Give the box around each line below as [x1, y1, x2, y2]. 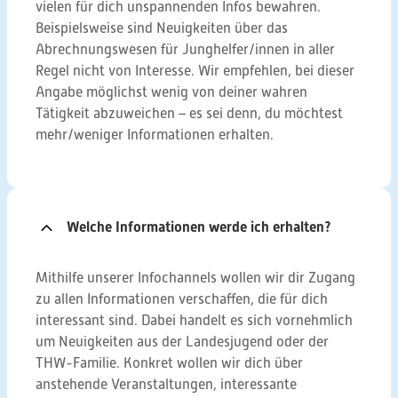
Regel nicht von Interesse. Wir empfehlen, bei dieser [36, 63, 354, 79]
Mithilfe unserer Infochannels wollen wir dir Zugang [36, 270, 355, 286]
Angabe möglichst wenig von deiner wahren [36, 84, 307, 100]
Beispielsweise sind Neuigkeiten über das [36, 20, 288, 36]
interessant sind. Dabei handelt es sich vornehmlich [36, 313, 353, 329]
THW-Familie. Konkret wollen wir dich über [36, 355, 303, 371]
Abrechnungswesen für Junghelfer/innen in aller [36, 42, 335, 58]
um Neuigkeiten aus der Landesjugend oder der [36, 334, 329, 350]
